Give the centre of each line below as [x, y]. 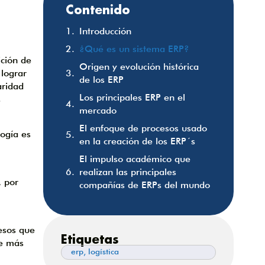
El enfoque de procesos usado [143, 128]
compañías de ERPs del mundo [144, 185]
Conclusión [102, 202]
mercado [98, 110]
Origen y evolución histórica [139, 66]
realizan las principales [127, 172]
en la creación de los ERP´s [137, 141]
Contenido [98, 9]
